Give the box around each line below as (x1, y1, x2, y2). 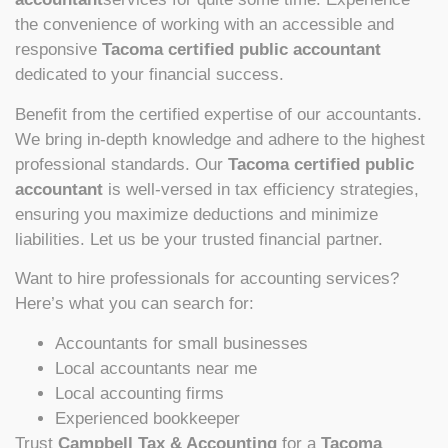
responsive (15, 40, 102, 60)
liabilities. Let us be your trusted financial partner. (15, 229, 383, 249)
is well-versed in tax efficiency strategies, (103, 179, 419, 199)
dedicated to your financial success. (15, 65, 284, 85)
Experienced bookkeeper (55, 408, 240, 428)
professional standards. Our (15, 154, 228, 174)
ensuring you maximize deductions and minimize (15, 204, 378, 224)
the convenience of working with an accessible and (15, 15, 394, 35)
